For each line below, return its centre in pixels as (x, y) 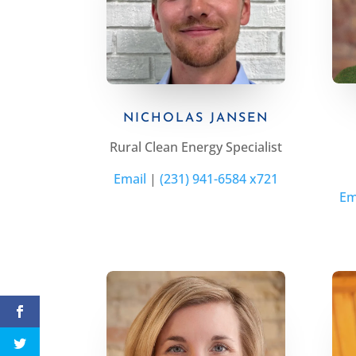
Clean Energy (184, 147)
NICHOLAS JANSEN (196, 118)
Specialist (254, 147)
